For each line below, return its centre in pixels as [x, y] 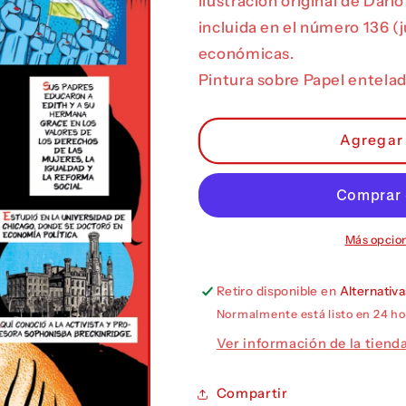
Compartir [252, 394]
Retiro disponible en [278, 291]
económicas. [246, 54]
